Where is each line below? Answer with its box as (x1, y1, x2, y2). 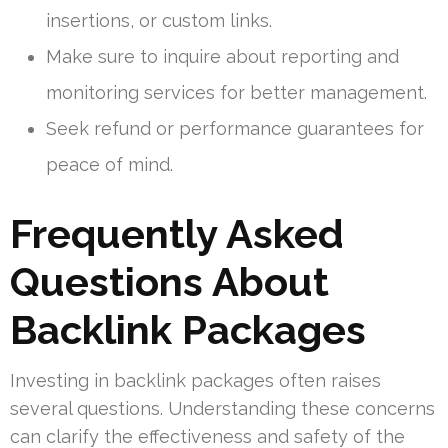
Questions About (10, 258, 329, 306)
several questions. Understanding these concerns (10, 398, 435, 420)
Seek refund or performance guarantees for (46, 118, 424, 140)
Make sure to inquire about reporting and (46, 46, 399, 68)
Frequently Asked (10, 210, 344, 258)
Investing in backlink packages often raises (10, 370, 381, 392)
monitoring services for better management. (46, 82, 427, 104)
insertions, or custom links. (46, 10, 272, 32)
